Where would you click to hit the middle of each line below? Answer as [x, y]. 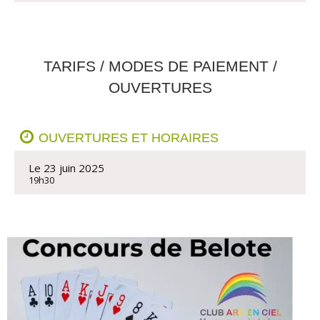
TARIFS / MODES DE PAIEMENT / [160, 66]
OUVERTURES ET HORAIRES [129, 138]
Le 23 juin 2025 [66, 168]
